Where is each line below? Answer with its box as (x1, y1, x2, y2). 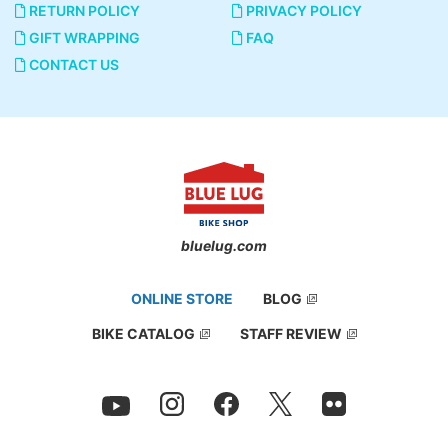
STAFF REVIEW (239, 324, 342, 342)
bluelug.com (181, 237, 267, 255)
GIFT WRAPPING (26, 29, 140, 47)
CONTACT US (26, 56, 119, 74)
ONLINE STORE (131, 289, 233, 307)
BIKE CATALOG (91, 324, 195, 342)
